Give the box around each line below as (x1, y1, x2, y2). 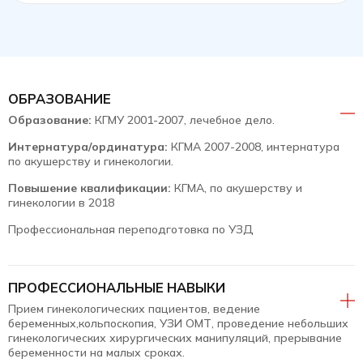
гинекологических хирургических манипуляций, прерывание (8, 330, 342, 345)
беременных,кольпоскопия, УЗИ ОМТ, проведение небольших (8, 315, 348, 331)
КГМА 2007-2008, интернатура (168, 139, 340, 154)
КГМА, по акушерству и (171, 180, 302, 195)
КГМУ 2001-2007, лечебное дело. (92, 112, 275, 127)
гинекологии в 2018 (8, 194, 114, 210)
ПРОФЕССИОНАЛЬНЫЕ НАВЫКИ (8, 279, 225, 296)
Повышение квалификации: (8, 180, 171, 195)
